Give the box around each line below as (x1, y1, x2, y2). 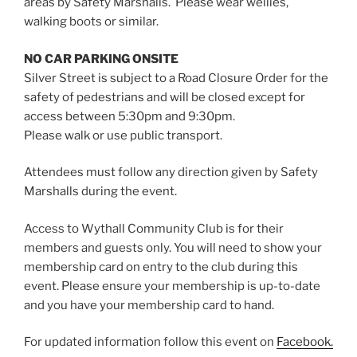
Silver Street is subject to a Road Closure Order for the (24, 70, 328, 85)
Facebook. (277, 335, 333, 350)
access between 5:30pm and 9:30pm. (24, 108, 235, 124)
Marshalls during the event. (24, 184, 177, 199)
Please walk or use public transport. (24, 127, 222, 143)
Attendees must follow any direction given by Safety (24, 165, 318, 180)
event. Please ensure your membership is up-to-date (24, 278, 320, 293)
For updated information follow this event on (24, 335, 277, 350)
